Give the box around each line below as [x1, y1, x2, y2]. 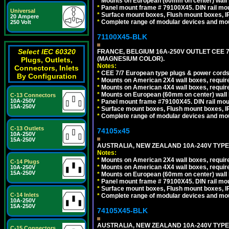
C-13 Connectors [10, 92, 56, 98]
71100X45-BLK [97, 32, 147, 41]
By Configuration [16, 72, 77, 80]
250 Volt [10, 19, 31, 25]
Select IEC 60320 [17, 48, 76, 56]
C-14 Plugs [10, 158, 39, 165]
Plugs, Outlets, [20, 56, 73, 64]
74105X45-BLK [97, 206, 148, 215]
